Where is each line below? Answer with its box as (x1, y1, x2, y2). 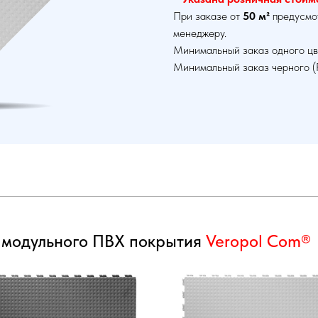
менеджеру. (173, 26, 226, 40)
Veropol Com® (206, 231, 311, 251)
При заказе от (173, 9, 243, 23)
